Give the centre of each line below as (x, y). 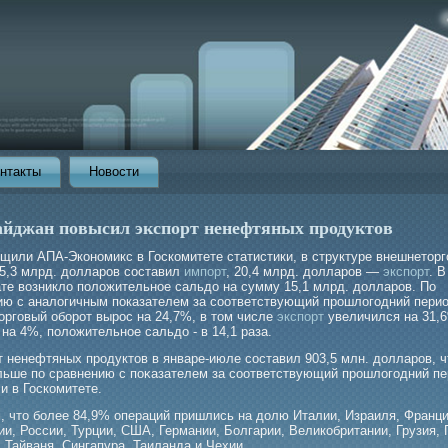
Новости (114, 171)
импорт (205, 271)
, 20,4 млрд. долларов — (304, 271)
